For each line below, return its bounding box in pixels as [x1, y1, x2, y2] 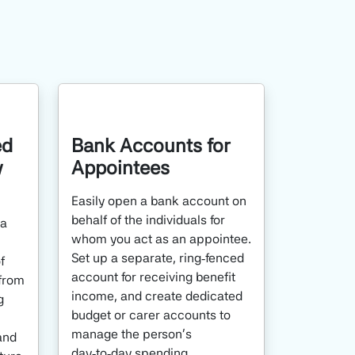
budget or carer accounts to [71, 307, 231, 323]
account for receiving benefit [71, 269, 235, 284]
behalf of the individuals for [71, 212, 225, 227]
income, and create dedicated [71, 288, 242, 303]
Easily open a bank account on [71, 193, 246, 208]
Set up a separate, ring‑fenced [71, 250, 244, 265]
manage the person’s [71, 326, 192, 342]
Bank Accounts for [71, 134, 231, 157]
